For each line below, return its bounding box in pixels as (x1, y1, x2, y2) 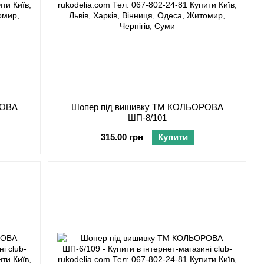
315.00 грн (100, 132, 143, 143)
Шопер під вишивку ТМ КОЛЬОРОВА (71, 102, 223, 113)
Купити (157, 132, 188, 143)
